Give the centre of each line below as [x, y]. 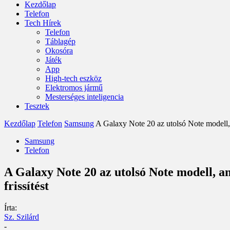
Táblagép [60, 41]
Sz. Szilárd [22, 217]
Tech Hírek [43, 23]
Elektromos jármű [74, 88]
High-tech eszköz [73, 78]
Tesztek [37, 106]
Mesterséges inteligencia [84, 97]
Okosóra [59, 51]
